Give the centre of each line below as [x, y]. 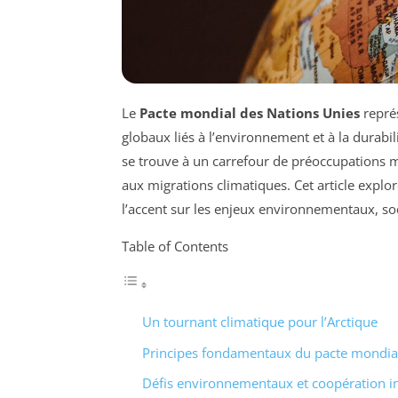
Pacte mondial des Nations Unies [250, 113]
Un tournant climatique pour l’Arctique [259, 322]
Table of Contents [175, 247]
